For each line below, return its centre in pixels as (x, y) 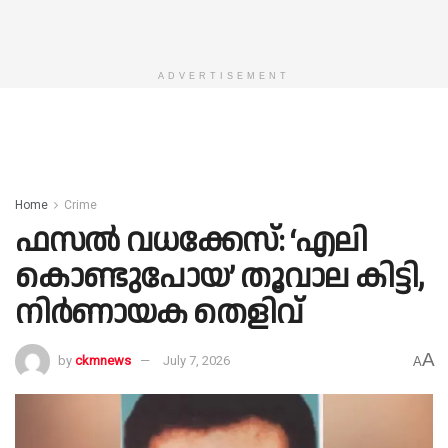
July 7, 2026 (196, 360)
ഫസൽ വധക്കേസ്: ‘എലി (191, 241)
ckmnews (103, 360)
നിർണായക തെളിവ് (158, 313)
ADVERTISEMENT (224, 76)
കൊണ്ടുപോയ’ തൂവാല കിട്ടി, (219, 277)
